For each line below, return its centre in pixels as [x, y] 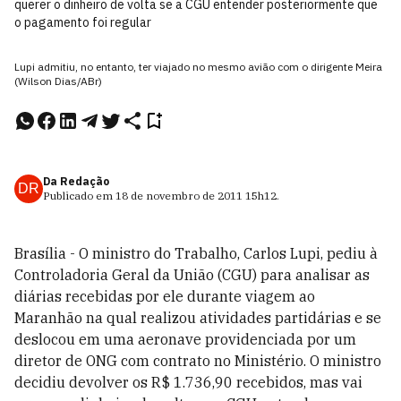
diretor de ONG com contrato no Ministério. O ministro [198, 361]
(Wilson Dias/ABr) [58, 81]
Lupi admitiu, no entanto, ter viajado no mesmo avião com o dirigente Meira [198, 67]
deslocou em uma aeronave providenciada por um [185, 339]
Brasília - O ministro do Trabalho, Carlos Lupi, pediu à [196, 253]
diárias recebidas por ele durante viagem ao [165, 296]
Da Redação [76, 181]
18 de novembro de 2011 [179, 196]
